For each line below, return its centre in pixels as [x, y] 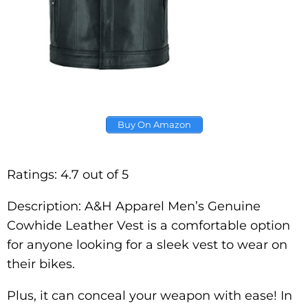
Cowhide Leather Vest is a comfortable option [148, 226]
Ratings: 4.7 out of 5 [68, 175]
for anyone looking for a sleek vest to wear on [147, 245]
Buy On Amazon [154, 124]
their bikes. [41, 264]
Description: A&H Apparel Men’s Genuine [134, 207]
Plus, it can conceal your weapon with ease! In [150, 296]
